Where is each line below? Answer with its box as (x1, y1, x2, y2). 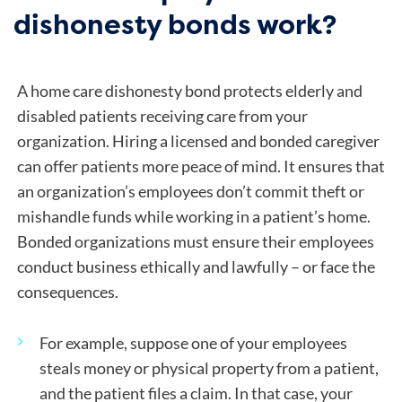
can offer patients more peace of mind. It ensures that (16, 156, 385, 176)
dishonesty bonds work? (13, 5, 336, 44)
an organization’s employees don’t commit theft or (16, 181, 364, 201)
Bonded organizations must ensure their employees (16, 232, 374, 251)
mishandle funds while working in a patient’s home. (16, 206, 371, 226)
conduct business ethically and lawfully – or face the (16, 257, 375, 276)
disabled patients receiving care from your (16, 106, 308, 126)
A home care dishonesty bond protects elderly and (16, 81, 363, 100)
